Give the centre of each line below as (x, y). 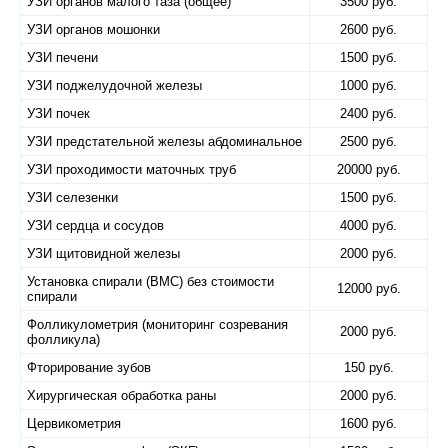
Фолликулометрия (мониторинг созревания (157, 324)
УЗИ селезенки (72, 197)
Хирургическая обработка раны (121, 395)
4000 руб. (368, 225)
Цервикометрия (74, 423)
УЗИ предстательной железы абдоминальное (164, 141)
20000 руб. (368, 169)
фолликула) (63, 339)
